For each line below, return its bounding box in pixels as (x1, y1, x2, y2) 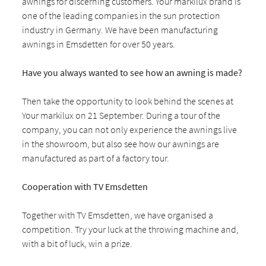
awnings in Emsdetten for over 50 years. (22, 37, 176, 50)
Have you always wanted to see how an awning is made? (22, 66, 243, 78)
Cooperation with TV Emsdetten (22, 180, 148, 192)
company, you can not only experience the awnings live (22, 123, 237, 135)
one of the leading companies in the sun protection (22, 9, 221, 21)
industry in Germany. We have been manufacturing (22, 23, 218, 36)
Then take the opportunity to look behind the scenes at (22, 94, 234, 107)
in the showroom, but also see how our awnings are (22, 137, 220, 150)
